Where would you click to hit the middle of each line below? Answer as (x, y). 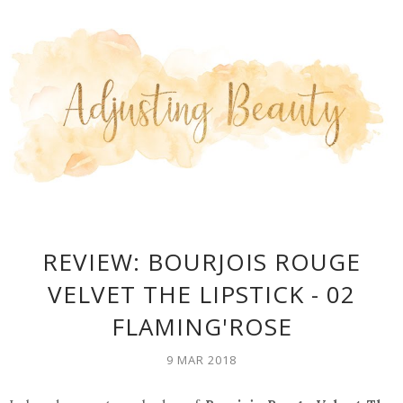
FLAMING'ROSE (201, 327)
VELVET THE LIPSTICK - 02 (201, 295)
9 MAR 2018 (201, 360)
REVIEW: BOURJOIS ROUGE (201, 262)
